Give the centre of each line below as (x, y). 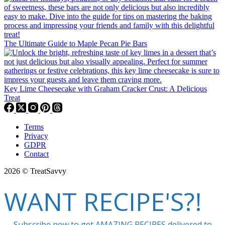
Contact (36, 154)
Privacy (36, 136)
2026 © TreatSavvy (35, 171)
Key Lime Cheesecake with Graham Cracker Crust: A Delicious (105, 89)
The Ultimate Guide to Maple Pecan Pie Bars (76, 44)
